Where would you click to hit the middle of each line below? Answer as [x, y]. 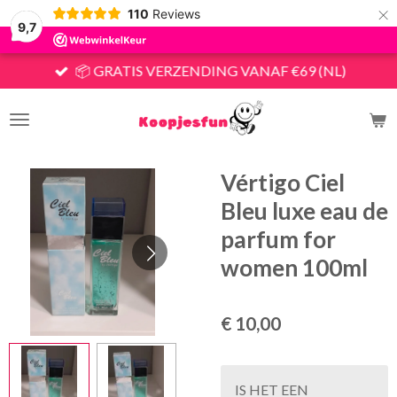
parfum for [278, 239]
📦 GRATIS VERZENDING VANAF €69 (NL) [210, 70]
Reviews [176, 13]
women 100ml [294, 268]
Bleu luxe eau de [304, 211]
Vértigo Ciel [283, 183]
